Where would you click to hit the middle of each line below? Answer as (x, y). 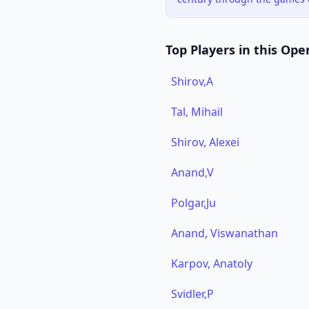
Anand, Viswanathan (225, 233)
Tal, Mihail (197, 112)
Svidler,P (192, 294)
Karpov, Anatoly (212, 263)
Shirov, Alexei (205, 142)
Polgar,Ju (193, 203)
